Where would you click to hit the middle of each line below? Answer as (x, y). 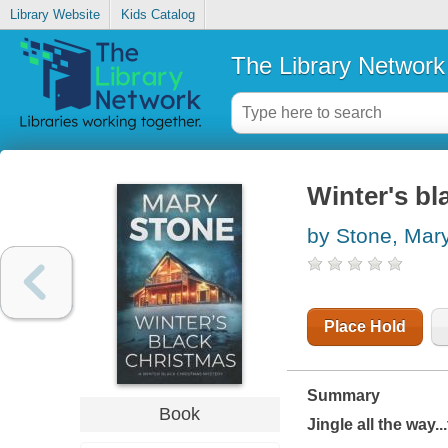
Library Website (54, 15)
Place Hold (364, 327)
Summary (343, 396)
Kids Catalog (157, 15)
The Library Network (337, 65)
